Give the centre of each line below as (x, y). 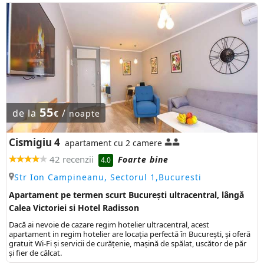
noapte (84, 113)
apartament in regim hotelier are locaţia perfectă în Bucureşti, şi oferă (130, 234)
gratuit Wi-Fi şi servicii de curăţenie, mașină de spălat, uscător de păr (128, 243)
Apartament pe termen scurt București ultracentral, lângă (126, 194)
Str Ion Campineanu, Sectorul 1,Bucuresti (108, 177)
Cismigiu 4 (34, 142)
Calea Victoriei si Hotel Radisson (74, 207)
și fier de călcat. (35, 253)
